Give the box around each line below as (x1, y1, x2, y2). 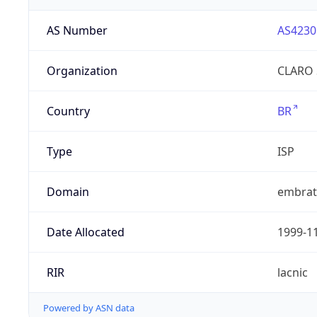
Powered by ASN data (43, 301, 134, 315)
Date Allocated (46, 224, 125, 241)
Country (46, 103, 90, 120)
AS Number (46, 23, 108, 39)
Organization (46, 63, 117, 79)
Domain (46, 184, 89, 200)
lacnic (277, 265, 308, 281)
